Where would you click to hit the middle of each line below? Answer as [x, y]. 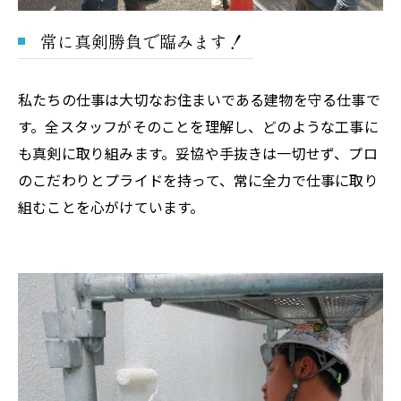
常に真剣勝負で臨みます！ [142, 40]
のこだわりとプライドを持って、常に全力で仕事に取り [198, 179]
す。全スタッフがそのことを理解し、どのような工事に [198, 126]
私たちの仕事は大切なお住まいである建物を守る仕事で [199, 99]
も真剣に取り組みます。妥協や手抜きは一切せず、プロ [198, 153]
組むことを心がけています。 [111, 206]
